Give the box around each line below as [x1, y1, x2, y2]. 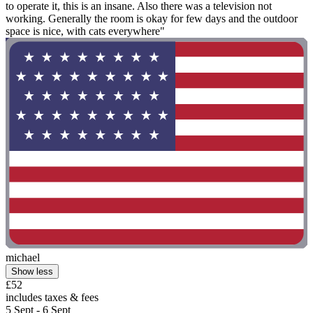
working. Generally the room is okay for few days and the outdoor [6, 13, 298, 25]
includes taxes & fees [6, 291, 99, 304]
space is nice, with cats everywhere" [6, 25, 165, 38]
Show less [11, 266, 53, 277]
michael [6, 252, 40, 264]
